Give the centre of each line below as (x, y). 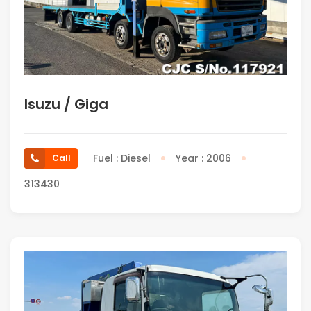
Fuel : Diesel (122, 158)
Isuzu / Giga (66, 104)
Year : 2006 (203, 158)
